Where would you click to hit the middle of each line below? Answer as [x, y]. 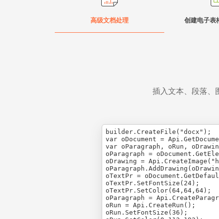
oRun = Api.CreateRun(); [151, 205]
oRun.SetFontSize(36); [147, 212]
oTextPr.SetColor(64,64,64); [158, 190]
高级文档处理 [109, 20]
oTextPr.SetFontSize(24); [153, 183]
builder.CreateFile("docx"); [158, 132]
